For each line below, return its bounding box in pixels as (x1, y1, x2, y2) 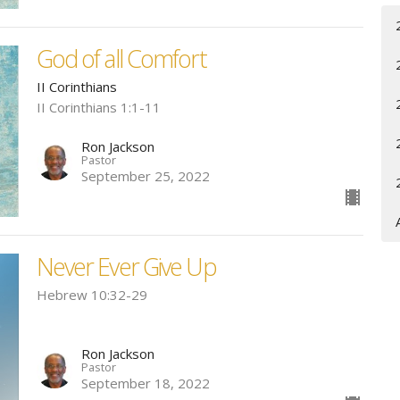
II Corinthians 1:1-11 (36, 98, 161, 117)
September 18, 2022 (80, 374, 210, 393)
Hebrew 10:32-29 (36, 285, 147, 304)
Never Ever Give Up (36, 249, 216, 283)
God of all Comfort (36, 42, 206, 76)
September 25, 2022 (80, 166, 210, 185)
